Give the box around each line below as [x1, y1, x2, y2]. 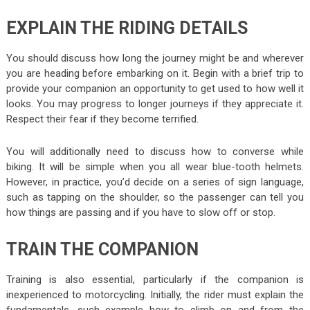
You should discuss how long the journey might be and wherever [6, 52, 304, 65]
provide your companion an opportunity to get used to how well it [6, 82, 304, 95]
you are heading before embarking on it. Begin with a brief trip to [6, 67, 304, 80]
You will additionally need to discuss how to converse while [6, 145, 304, 158]
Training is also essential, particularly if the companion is [6, 273, 304, 286]
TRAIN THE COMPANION [6, 239, 199, 260]
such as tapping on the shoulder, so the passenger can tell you [6, 191, 304, 204]
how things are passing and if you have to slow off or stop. [6, 206, 275, 219]
